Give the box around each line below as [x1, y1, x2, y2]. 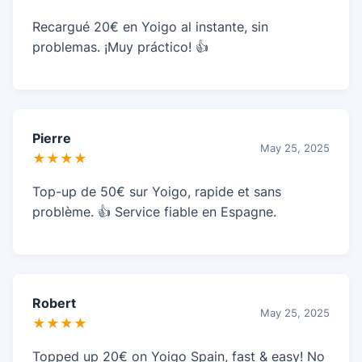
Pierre [32, 129, 71, 146]
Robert [32, 294, 76, 311]
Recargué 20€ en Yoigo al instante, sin [32, 18, 268, 35]
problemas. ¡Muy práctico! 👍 [32, 38, 208, 55]
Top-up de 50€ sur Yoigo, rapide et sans [32, 183, 281, 200]
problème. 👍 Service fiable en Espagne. [32, 203, 276, 220]
